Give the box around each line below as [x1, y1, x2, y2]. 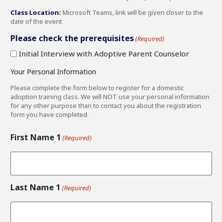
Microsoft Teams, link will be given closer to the [61, 7, 203, 17]
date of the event [10, 16, 62, 26]
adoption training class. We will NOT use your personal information [10, 92, 210, 101]
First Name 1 [10, 131, 61, 143]
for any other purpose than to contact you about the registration [10, 101, 201, 110]
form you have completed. [10, 110, 89, 119]
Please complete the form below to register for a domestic [10, 83, 184, 92]
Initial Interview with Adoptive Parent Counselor [19, 49, 189, 59]
